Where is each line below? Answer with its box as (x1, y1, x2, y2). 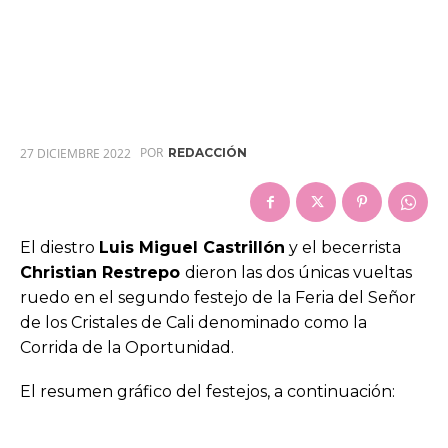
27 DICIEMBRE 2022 (20, 144, 131, 162)
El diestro (20, 237, 99, 257)
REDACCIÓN (168, 145, 247, 161)
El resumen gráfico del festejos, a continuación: (20, 381, 395, 401)
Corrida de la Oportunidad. (20, 337, 234, 357)
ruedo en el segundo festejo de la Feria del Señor (20, 287, 416, 307)
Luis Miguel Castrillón (99, 237, 285, 257)
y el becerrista (285, 237, 401, 257)
